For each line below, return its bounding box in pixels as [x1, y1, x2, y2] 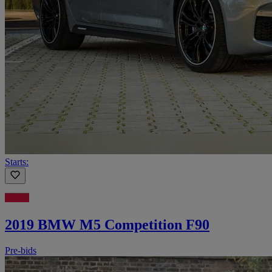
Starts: [5, 157, 29, 168]
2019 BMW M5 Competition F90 [5, 217, 209, 233]
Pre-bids [5, 245, 36, 256]
